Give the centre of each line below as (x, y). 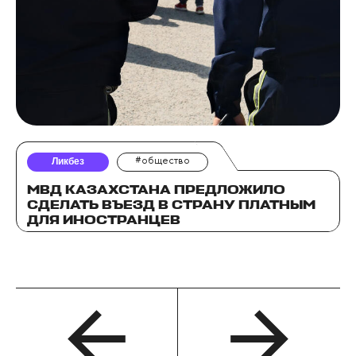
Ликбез (68, 162)
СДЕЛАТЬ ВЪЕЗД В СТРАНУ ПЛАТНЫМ (171, 205)
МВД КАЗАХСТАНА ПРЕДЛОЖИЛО (156, 190)
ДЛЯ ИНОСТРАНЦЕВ (104, 221)
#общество (163, 162)
